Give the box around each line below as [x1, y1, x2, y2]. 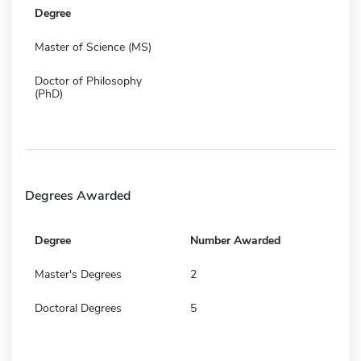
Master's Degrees [35, 266, 122, 282]
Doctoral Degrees [35, 300, 122, 316]
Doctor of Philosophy [35, 73, 142, 89]
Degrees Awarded [25, 186, 131, 205]
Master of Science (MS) [35, 39, 151, 55]
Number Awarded [190, 232, 280, 248]
